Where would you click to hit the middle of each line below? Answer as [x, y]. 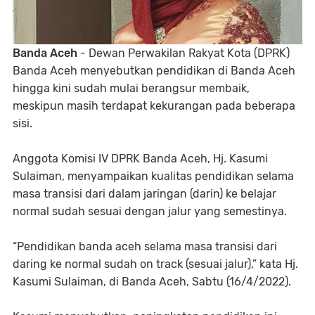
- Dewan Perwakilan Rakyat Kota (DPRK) [184, 53]
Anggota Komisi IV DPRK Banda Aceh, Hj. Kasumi [140, 159]
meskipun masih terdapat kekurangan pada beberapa [154, 106]
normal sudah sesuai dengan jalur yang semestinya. [150, 212]
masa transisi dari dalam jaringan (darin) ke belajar [144, 194]
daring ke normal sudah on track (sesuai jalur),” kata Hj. [155, 264]
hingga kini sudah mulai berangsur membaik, [131, 89]
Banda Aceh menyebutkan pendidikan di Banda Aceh [154, 71]
